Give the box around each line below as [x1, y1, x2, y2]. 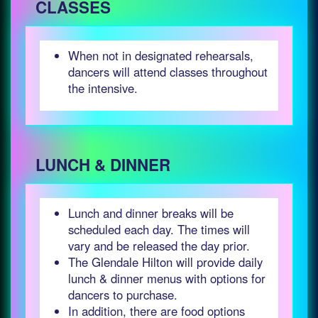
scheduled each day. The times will [68, 221, 250, 238]
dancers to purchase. [68, 286, 177, 303]
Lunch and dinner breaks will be [68, 204, 234, 221]
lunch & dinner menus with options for [68, 270, 265, 287]
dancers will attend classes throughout [68, 63, 268, 80]
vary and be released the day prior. [68, 237, 250, 254]
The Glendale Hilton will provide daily [68, 253, 263, 270]
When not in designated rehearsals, [68, 47, 253, 64]
